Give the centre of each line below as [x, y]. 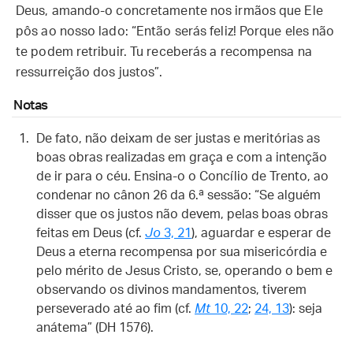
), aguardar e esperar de [261, 233]
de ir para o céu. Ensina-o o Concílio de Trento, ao [182, 176]
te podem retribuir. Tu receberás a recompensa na [164, 52]
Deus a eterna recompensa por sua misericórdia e [182, 252]
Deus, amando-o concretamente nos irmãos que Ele [169, 11]
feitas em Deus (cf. [91, 233]
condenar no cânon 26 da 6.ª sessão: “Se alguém [178, 195]
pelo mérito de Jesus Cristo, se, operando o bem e [184, 271]
